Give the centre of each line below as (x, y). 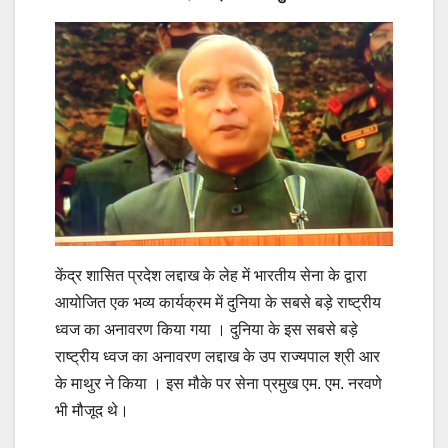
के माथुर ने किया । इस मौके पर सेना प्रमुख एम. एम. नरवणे (218, 384)
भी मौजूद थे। (94, 411)
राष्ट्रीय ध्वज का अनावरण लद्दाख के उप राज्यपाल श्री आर (217, 357)
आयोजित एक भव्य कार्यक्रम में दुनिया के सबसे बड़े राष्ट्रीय (218, 303)
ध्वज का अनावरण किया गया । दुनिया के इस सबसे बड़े (206, 330)
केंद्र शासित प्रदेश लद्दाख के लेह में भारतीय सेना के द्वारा (211, 276)
